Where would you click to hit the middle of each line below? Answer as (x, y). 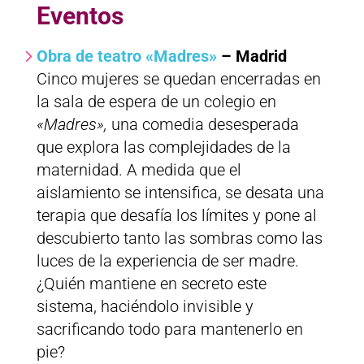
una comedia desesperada (203, 125)
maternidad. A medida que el (139, 170)
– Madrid (251, 56)
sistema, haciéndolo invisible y (145, 307)
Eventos (80, 16)
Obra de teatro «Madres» (126, 56)
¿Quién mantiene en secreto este (151, 284)
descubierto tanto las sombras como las (179, 238)
